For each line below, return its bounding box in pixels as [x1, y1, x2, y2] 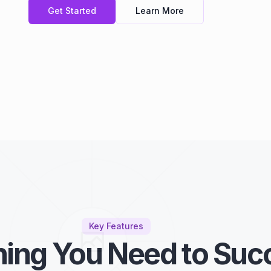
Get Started [48, 5, 96, 16]
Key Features [89, 221, 143, 231]
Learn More [135, 5, 184, 16]
